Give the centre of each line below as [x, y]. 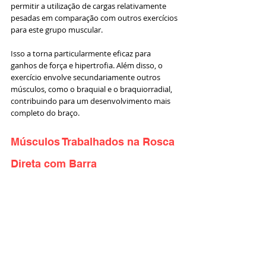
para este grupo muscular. [58, 30]
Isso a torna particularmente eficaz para [82, 54]
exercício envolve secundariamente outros [86, 77]
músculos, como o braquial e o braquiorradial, [92, 89]
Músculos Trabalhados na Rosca [94, 142]
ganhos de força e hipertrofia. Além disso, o [88, 66]
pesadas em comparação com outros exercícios [95, 18]
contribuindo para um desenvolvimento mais [91, 101]
